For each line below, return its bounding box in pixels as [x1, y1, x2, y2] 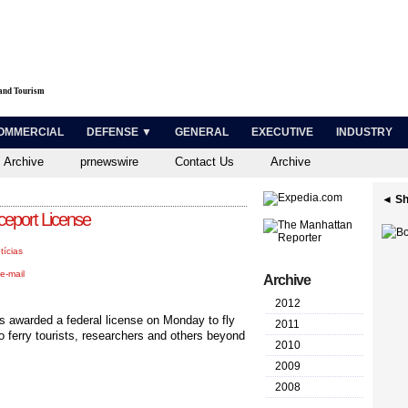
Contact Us [175, 155, 234, 168]
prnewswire [80, 155, 138, 168]
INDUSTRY [336, 126, 393, 138]
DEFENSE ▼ [87, 126, 152, 138]
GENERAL [175, 126, 229, 138]
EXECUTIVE [251, 126, 313, 138]
